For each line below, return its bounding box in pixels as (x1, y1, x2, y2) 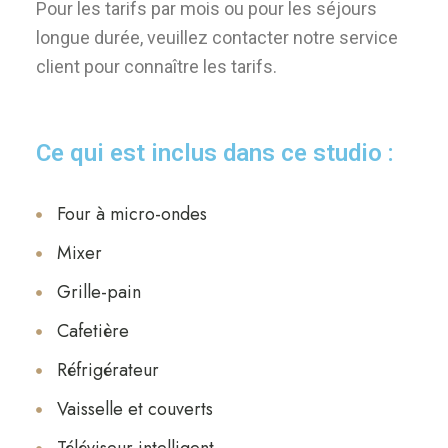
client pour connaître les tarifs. (35, 56, 277, 77)
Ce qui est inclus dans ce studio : (35, 139, 394, 167)
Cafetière (56, 318, 129, 344)
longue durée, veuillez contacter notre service (35, 27, 398, 48)
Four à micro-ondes (56, 201, 207, 227)
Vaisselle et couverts (56, 396, 213, 422)
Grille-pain (56, 279, 141, 305)
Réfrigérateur (56, 357, 159, 383)
